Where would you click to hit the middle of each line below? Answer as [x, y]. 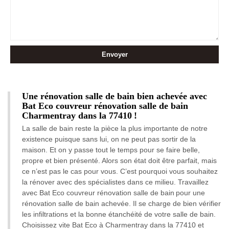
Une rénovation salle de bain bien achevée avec [114, 96]
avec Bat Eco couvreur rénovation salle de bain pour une [113, 193]
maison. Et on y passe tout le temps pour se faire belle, [111, 150]
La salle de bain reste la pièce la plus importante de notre [115, 128]
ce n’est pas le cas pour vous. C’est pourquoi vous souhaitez [120, 171]
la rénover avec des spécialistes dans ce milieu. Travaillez [115, 182]
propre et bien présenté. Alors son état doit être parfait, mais [119, 161]
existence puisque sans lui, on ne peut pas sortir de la [109, 139]
